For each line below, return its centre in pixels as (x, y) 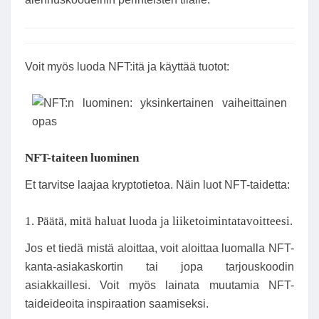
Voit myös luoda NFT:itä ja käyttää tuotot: (127, 66)
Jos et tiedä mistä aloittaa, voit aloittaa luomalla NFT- (159, 249)
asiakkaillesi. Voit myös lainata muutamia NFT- (159, 286)
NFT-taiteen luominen (82, 158)
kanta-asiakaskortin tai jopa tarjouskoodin (159, 267)
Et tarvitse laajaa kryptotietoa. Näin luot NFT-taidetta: (157, 185)
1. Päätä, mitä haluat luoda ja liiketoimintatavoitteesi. (159, 221)
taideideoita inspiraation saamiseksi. (117, 304)
